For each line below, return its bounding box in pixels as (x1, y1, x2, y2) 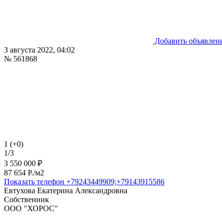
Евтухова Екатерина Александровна (4, 186, 127, 195)
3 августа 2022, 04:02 (4, 45, 75, 54)
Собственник (4, 195, 49, 204)
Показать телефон (4, 177, 64, 186)
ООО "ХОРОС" (4, 204, 58, 213)
